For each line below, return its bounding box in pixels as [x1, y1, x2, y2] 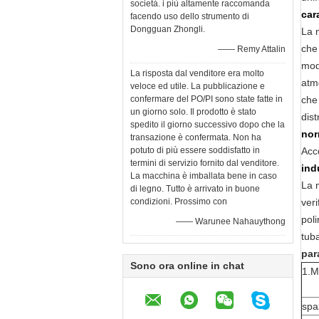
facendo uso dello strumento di [130, 11, 249, 21]
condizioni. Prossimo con [130, 197, 227, 206]
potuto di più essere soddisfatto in [130, 145, 260, 155]
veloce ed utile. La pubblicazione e [130, 81, 265, 91]
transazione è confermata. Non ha [130, 132, 261, 142]
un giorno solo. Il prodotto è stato [130, 107, 256, 117]
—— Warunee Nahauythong [176, 216, 286, 226]
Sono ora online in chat [130, 260, 244, 271]
